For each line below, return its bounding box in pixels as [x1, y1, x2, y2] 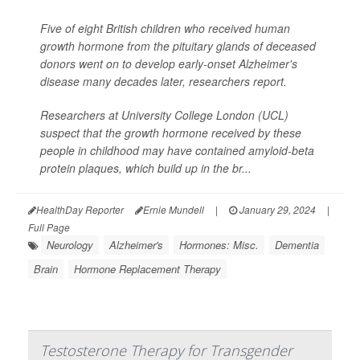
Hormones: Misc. [179, 237, 259, 253]
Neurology [47, 237, 93, 253]
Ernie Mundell [143, 202, 204, 217]
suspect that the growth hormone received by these [40, 125, 301, 141]
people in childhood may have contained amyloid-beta [40, 142, 314, 159]
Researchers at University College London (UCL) [40, 107, 288, 124]
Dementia [275, 237, 319, 253]
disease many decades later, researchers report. [40, 73, 287, 90]
